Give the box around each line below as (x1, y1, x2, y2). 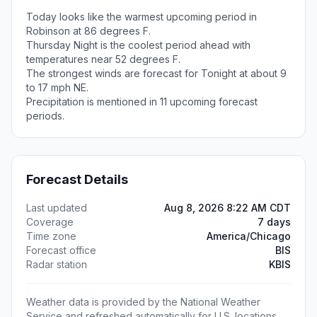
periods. (26, 110, 64, 122)
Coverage (26, 216, 74, 228)
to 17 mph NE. (26, 81, 88, 93)
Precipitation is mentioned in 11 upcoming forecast (26, 96, 258, 108)
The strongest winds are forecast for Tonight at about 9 (26, 67, 287, 79)
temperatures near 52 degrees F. (26, 53, 180, 65)
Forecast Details (26, 172, 128, 187)
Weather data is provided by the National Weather (26, 296, 260, 308)
